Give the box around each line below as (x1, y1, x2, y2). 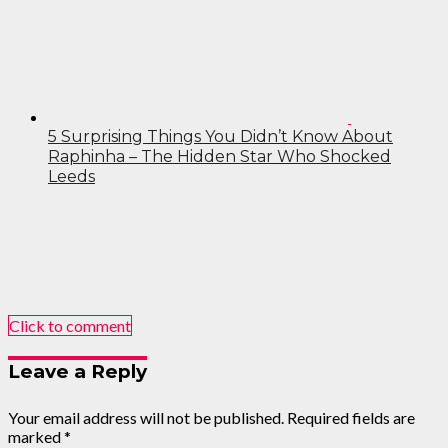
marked (8, 426, 64, 446)
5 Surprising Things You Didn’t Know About (48, 127, 393, 147)
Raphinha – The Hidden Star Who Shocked (48, 147, 391, 167)
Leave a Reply (8, 360, 147, 384)
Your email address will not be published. (8, 407, 284, 427)
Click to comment (9, 316, 131, 336)
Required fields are (287, 407, 415, 427)
